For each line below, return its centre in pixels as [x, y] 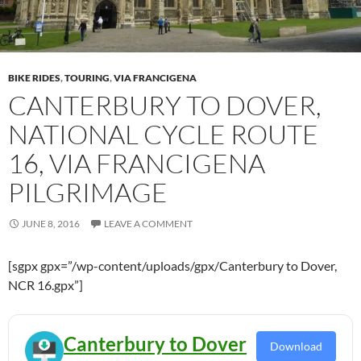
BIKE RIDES [34, 78]
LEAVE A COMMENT [148, 224]
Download [296, 346]
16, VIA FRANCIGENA [137, 164]
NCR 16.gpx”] [46, 285]
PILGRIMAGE [88, 193]
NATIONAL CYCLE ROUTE [163, 135]
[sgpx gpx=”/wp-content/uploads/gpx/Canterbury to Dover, [172, 266]
